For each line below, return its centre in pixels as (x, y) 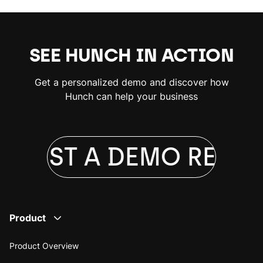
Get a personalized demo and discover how (131, 82)
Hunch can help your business (131, 96)
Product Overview (44, 245)
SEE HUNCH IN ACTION (131, 55)
